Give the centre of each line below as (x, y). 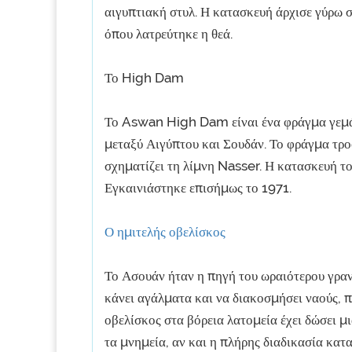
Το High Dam (144, 78)
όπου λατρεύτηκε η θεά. (169, 34)
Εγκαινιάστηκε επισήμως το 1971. (198, 188)
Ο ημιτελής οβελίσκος (165, 232)
